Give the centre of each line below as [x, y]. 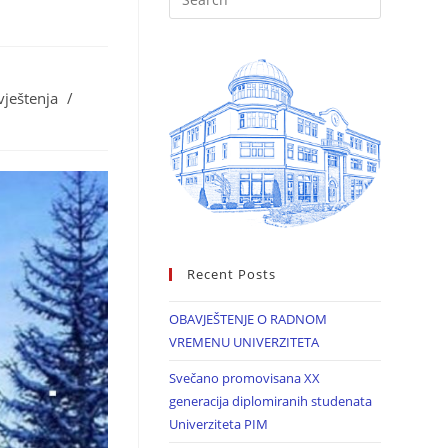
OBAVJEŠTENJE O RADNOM [247, 318]
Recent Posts [231, 273]
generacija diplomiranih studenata [270, 400]
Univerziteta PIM [218, 423]
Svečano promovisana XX [244, 377]
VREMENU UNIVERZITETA [243, 341]
